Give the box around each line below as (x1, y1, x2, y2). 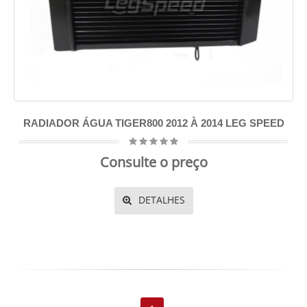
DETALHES (135, 193, 185, 206)
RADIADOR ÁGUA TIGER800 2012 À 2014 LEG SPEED (23, 117, 284, 129)
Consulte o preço (99, 153, 208, 171)
